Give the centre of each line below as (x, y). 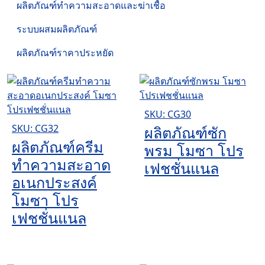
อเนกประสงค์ (54, 182)
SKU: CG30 (168, 114)
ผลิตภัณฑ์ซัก (185, 132)
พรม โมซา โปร (194, 150)
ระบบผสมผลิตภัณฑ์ (57, 29)
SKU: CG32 (35, 128)
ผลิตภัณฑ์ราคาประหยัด (65, 52)
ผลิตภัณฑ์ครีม (58, 146)
